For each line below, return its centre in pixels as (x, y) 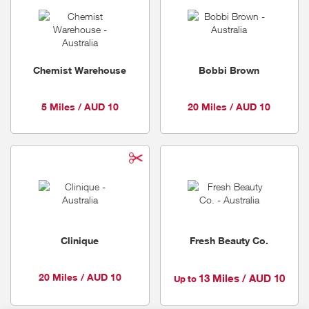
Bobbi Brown (229, 70)
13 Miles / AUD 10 (240, 278)
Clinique (80, 240)
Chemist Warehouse (80, 70)
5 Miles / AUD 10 (80, 106)
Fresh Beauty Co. (229, 240)
